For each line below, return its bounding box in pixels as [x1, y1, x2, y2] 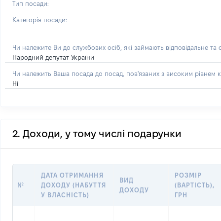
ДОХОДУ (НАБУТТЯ [41, 182, 106, 188]
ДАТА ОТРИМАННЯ [41, 172, 104, 179]
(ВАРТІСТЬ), [175, 182, 215, 188]
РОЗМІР [175, 172, 202, 179]
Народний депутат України [12, 54, 94, 61]
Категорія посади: [12, 16, 67, 23]
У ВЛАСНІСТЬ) [41, 191, 90, 198]
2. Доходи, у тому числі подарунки [12, 128, 182, 139]
